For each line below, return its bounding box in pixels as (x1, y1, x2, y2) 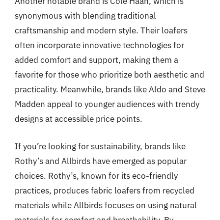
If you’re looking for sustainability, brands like (15, 140, 186, 152)
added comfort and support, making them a (15, 55, 178, 65)
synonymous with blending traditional (15, 10, 156, 21)
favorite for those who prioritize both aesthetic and (15, 69, 204, 80)
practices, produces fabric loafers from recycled (15, 185, 194, 196)
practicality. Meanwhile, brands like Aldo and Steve (15, 84, 205, 95)
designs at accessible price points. (15, 113, 142, 124)
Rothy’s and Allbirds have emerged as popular (15, 155, 187, 166)
